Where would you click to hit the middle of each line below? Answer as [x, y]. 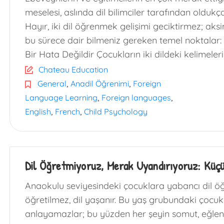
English [38, 111]
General [52, 83]
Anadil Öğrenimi [100, 83]
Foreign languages [136, 97]
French [67, 111]
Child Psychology [116, 111]
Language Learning [61, 97]
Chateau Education [73, 69]
